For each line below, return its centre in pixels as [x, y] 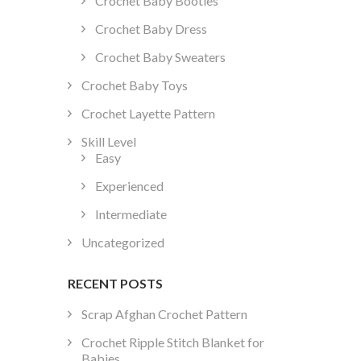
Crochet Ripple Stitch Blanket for [172, 342]
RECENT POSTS [115, 284]
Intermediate [131, 214]
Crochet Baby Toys [134, 85]
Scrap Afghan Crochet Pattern [164, 313]
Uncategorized [122, 243]
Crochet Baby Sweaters [160, 57]
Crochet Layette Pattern [148, 114]
